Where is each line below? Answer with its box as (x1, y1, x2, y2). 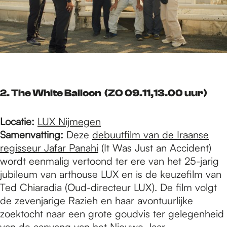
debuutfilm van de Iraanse (92, 128, 209, 141)
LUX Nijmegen (37, 115, 101, 128)
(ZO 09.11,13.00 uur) (103, 87, 207, 99)
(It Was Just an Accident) (98, 141, 211, 155)
